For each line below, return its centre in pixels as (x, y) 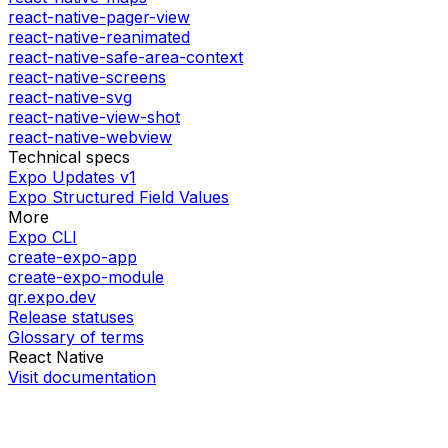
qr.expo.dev (52, 296)
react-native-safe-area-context (125, 56)
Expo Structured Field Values (118, 196)
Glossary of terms (76, 336)
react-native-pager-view (99, 16)
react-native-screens (87, 76)
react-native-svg (70, 96)
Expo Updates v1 (72, 176)
